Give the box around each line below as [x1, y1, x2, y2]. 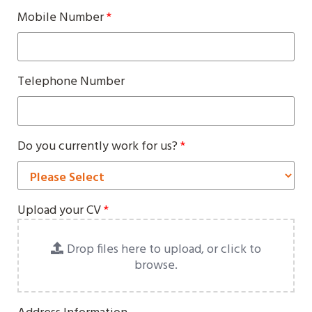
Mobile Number [17, 7, 107, 28]
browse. [134, 256, 178, 276]
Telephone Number [17, 72, 125, 92]
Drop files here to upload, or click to [67, 240, 261, 260]
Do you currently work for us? [17, 136, 180, 157]
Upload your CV [17, 201, 104, 221]
